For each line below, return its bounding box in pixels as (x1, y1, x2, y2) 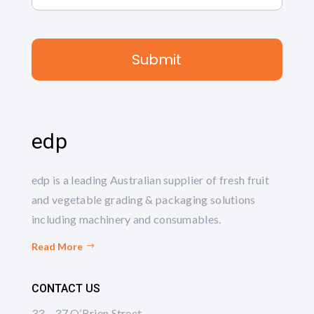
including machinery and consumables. (31, 212, 221, 226)
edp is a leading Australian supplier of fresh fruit (31, 173, 270, 186)
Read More (31, 240, 83, 252)
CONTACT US (31, 282, 100, 295)
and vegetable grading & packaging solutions (31, 193, 256, 206)
